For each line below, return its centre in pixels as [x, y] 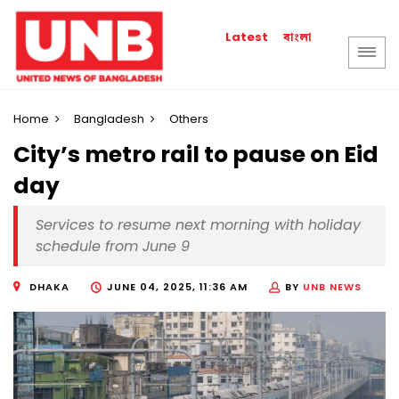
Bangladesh [109, 119]
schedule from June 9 [113, 247]
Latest [247, 37]
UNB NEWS [332, 287]
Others [189, 119]
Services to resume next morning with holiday [198, 225]
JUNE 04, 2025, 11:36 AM [177, 287]
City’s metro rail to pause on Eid [196, 155]
